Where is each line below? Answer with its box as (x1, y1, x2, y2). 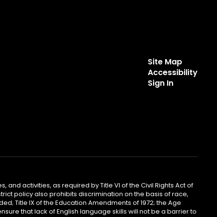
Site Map (147, 56, 182, 67)
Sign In (147, 77, 173, 89)
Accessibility (147, 67, 198, 78)
